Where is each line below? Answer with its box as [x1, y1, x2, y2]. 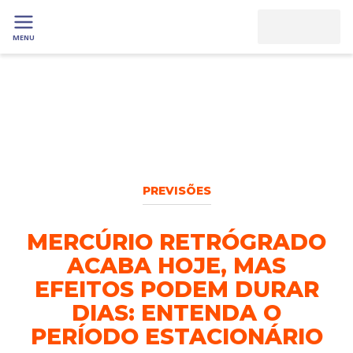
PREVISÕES [142, 184, 211, 198]
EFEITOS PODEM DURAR [34, 276, 319, 303]
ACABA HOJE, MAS [67, 252, 286, 279]
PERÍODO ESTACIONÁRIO [30, 323, 323, 350]
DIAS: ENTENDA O [72, 299, 281, 326]
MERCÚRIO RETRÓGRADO [27, 229, 326, 255]
